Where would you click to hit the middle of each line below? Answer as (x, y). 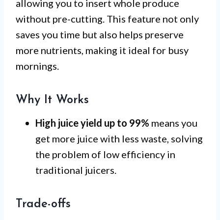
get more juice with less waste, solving (119, 138)
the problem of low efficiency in (105, 154)
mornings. (37, 66)
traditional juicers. (76, 170)
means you (173, 123)
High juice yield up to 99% (92, 123)
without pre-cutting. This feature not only (107, 18)
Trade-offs (43, 204)
